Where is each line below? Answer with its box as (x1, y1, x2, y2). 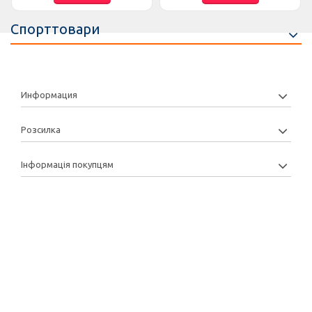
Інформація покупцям (21, 159, 114, 170)
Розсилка (21, 125, 61, 135)
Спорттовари (10, 21, 100, 38)
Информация (21, 90, 77, 100)
